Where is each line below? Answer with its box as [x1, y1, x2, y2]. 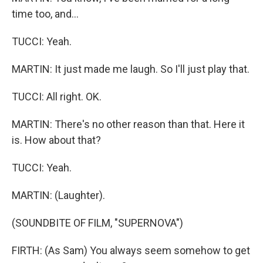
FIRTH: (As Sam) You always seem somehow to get [12, 244, 250, 257]
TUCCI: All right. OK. [12, 90, 102, 103]
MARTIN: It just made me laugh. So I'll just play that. [12, 63, 249, 75]
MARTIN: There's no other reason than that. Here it [12, 118, 245, 130]
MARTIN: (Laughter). [12, 189, 105, 201]
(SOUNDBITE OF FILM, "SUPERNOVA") [12, 217, 183, 229]
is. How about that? [12, 134, 101, 146]
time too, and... [12, 8, 79, 20]
